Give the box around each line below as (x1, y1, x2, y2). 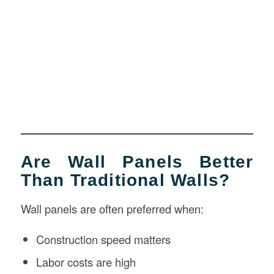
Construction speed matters (35, 231, 171, 247)
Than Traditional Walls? (20, 171, 231, 190)
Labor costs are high (35, 253, 136, 270)
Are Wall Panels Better (20, 152, 254, 172)
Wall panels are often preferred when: (20, 200, 204, 217)
